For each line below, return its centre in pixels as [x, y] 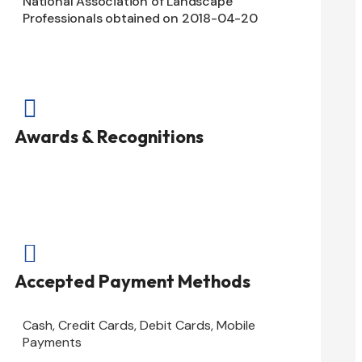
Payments [52, 342]
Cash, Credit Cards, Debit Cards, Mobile [139, 325]
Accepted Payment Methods [133, 282]
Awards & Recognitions [109, 137]
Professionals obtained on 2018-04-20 [140, 18]
